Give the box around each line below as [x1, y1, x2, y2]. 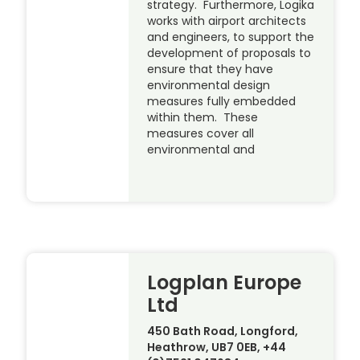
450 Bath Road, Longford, [147, 323, 299, 340]
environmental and [147, 141, 256, 158]
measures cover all [147, 125, 255, 142]
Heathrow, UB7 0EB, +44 [147, 339, 287, 356]
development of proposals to [147, 45, 312, 62]
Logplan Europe [147, 269, 302, 297]
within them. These [147, 109, 259, 126]
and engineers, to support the [147, 29, 315, 46]
